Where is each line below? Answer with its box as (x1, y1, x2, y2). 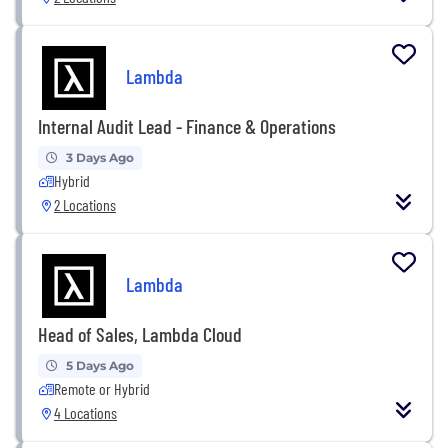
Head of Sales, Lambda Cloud (38, 321, 242, 346)
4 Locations (54, 402, 117, 422)
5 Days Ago (66, 357, 134, 373)
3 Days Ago (66, 149, 134, 165)
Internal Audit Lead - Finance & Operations (38, 113, 336, 138)
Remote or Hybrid (54, 378, 150, 398)
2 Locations (54, 194, 116, 214)
